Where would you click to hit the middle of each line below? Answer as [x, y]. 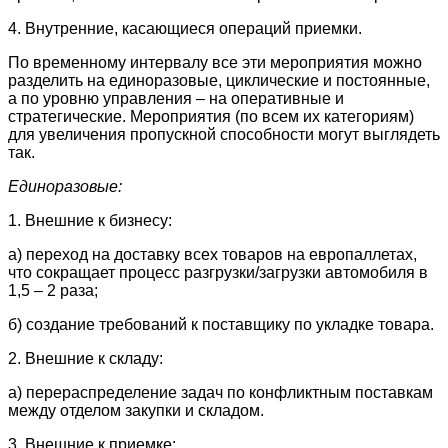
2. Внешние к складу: [85, 358]
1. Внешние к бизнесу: [90, 220]
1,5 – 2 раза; [53, 290]
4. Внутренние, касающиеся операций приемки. [185, 28]
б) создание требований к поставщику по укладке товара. [221, 324]
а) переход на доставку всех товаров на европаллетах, [212, 254]
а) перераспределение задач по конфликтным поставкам [220, 392]
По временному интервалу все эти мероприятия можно [215, 62]
